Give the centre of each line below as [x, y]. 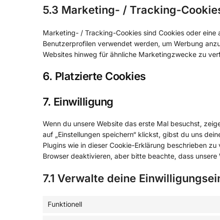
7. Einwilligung [78, 101]
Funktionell [65, 204]
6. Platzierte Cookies [94, 76]
